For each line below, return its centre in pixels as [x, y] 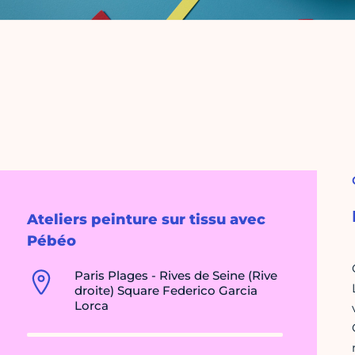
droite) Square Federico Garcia [166, 291]
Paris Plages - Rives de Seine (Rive [176, 276]
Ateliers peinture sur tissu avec [146, 220]
